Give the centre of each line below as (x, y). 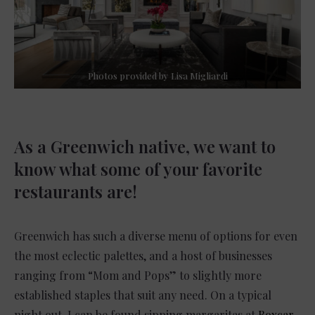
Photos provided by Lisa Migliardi (157, 75)
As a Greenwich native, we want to (145, 146)
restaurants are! (76, 191)
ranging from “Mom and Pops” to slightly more (138, 275)
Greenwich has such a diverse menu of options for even (156, 236)
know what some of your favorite (138, 168)
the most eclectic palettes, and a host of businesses (143, 255)
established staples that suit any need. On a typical (143, 295)
